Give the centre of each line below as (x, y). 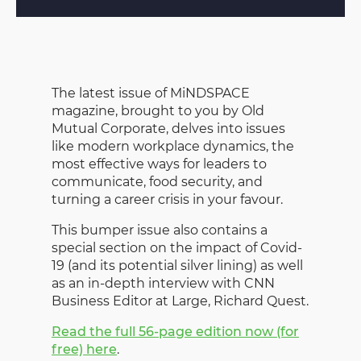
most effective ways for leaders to (159, 164)
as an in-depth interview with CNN (163, 283)
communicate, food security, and (157, 181)
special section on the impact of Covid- (177, 247)
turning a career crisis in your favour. (167, 199)
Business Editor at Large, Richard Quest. (180, 301)
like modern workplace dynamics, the (173, 146)
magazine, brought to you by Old (158, 110)
